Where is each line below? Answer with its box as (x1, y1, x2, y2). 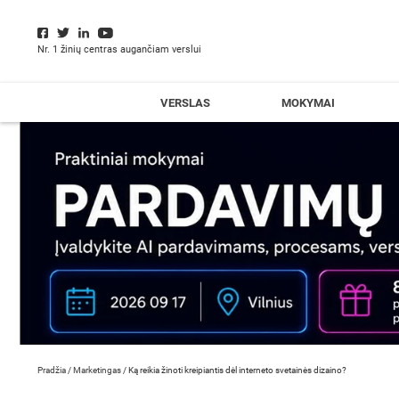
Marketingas (73, 365, 121, 375)
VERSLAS (160, 96, 210, 110)
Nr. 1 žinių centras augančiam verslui (37, 44, 201, 55)
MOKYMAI (281, 96, 335, 110)
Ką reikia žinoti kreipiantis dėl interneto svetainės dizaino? (128, 365, 346, 375)
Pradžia (37, 365, 66, 375)
